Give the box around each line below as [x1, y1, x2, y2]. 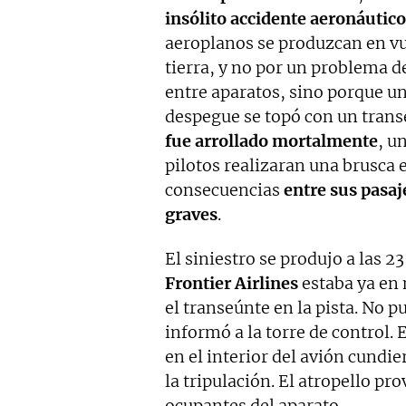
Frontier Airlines [165, 272, 298, 294]
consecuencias [165, 179, 284, 200]
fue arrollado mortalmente [165, 130, 378, 151]
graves [165, 203, 217, 225]
